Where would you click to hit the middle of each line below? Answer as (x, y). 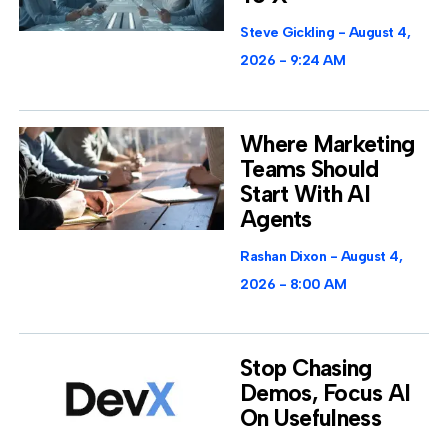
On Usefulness (310, 417)
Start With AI (305, 194)
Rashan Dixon (285, 257)
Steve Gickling (289, 33)
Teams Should (309, 169)
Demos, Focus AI (325, 392)
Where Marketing (327, 144)
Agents (276, 219)
